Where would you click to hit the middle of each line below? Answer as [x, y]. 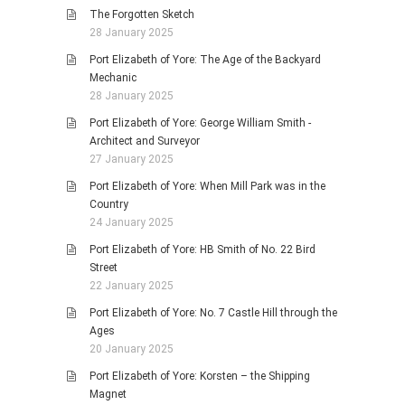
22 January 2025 [132, 286]
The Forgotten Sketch [142, 15]
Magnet [108, 395]
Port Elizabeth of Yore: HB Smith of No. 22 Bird [202, 250]
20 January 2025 [132, 349]
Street [104, 268]
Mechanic [113, 78]
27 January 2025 [132, 160]
